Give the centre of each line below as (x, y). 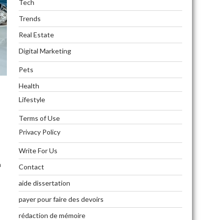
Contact (31, 166)
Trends (29, 18)
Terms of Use (39, 118)
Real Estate (36, 34)
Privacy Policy (39, 132)
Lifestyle (32, 99)
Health (29, 85)
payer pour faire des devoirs (61, 199)
